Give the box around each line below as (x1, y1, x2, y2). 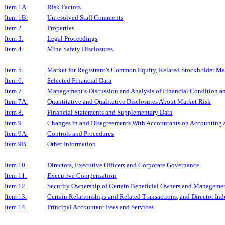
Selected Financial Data (47, 77, 112, 84)
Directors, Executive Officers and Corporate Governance (47, 161, 200, 169)
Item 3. (5, 35, 24, 42)
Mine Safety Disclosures (47, 45, 114, 53)
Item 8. (5, 108, 24, 116)
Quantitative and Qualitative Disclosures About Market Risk (47, 98, 211, 105)
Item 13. (5, 193, 27, 200)
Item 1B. (5, 14, 28, 21)
